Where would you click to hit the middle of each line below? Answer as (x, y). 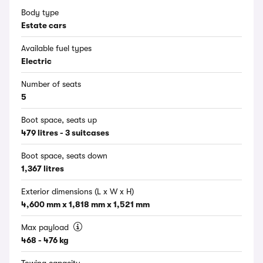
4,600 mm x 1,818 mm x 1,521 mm (85, 204)
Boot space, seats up (59, 120)
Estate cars (44, 25)
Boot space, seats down (64, 156)
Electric (36, 61)
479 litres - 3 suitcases (65, 133)
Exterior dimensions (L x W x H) (77, 191)
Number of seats (51, 84)
